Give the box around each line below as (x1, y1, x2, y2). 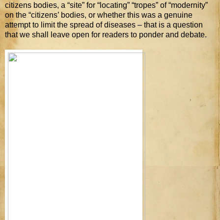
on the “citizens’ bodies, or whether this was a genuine (5, 10, 192, 19)
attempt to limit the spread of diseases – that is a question (5, 20, 203, 29)
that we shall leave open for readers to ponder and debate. (5, 30, 207, 39)
